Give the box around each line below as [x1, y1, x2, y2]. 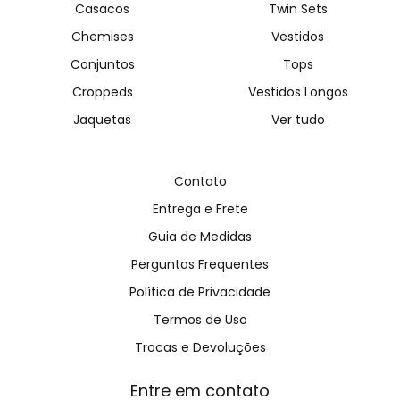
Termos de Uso [153, 311, 247, 329]
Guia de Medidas [148, 228, 252, 246]
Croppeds [71, 83, 133, 102]
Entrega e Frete [152, 200, 248, 219]
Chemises [71, 28, 134, 46]
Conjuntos [70, 55, 135, 74]
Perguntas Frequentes [131, 255, 269, 274]
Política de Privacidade [129, 283, 271, 302]
